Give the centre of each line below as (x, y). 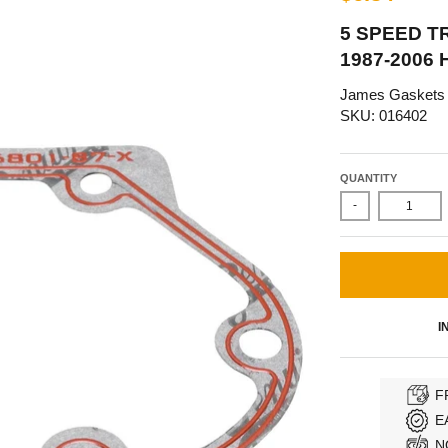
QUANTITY (368, 177)
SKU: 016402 (383, 116)
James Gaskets (392, 95)
